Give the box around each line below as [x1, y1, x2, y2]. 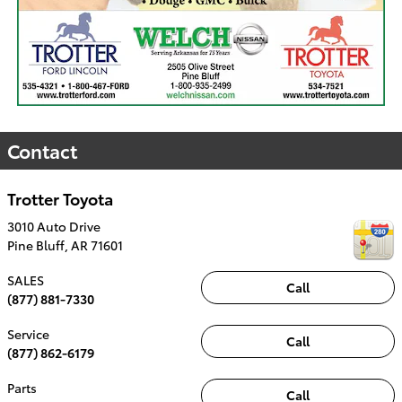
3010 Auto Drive [7, 216, 100, 235]
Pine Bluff [7, 235, 65, 254]
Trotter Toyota [7, 187, 113, 209]
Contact [7, 137, 77, 163]
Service [7, 324, 49, 343]
